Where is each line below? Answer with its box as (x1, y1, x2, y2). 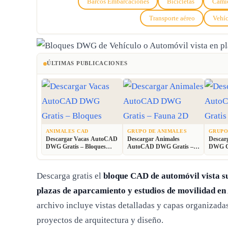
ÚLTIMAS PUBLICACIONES (47, 61, 128, 67)
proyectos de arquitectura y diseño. (37, 215, 163, 225)
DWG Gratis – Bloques (46, 143, 106, 150)
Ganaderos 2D (46, 151, 83, 157)
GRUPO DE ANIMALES (127, 128, 187, 134)
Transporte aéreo (149, 14, 195, 22)
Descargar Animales (127, 135, 180, 142)
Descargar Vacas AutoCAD (46, 135, 118, 142)
